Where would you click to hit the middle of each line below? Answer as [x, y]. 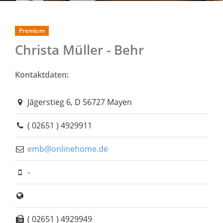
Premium [32, 31]
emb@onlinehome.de [67, 149]
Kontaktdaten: [42, 75]
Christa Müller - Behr [79, 50]
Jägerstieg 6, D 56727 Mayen [78, 102]
